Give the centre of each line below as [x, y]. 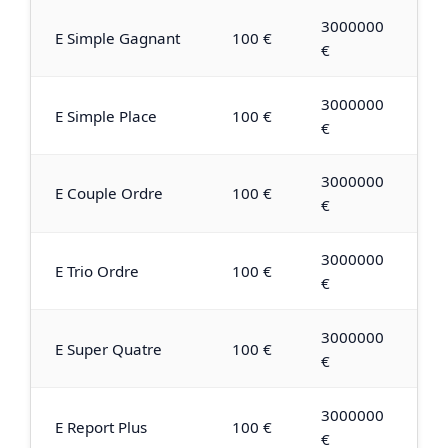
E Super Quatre [108, 348]
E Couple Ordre [109, 193]
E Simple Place [106, 115]
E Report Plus [101, 426]
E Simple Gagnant [117, 37]
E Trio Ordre [97, 271]
